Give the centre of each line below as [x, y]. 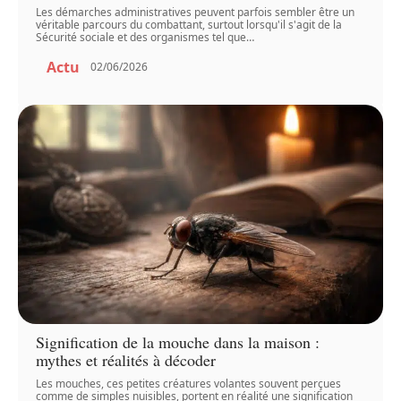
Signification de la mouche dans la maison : [178, 342]
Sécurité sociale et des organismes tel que [141, 37]
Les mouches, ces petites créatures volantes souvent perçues [189, 384]
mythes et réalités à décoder [126, 360]
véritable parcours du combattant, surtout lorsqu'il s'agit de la [189, 24]
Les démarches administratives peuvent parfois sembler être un [196, 12]
